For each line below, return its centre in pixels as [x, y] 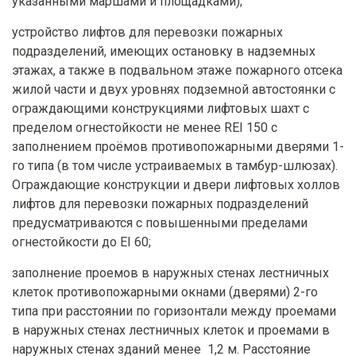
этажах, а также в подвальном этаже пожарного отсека [177, 71]
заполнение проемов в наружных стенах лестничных [170, 273]
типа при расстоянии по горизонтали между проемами [174, 311]
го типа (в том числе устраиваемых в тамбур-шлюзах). [175, 166]
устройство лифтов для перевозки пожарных [147, 33]
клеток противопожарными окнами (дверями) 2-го [165, 292]
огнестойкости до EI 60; [81, 242]
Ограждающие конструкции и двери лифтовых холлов [176, 185]
